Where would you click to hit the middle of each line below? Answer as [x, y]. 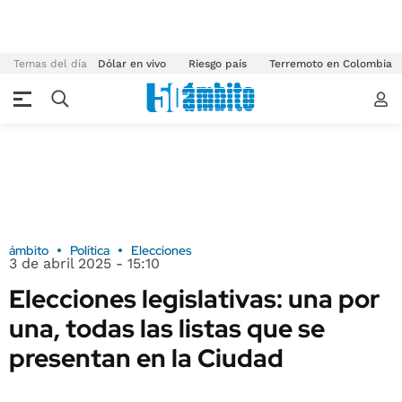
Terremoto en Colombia [331, 64]
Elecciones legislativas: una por [194, 299]
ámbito [29, 250]
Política [90, 250]
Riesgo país [218, 64]
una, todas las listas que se [167, 328]
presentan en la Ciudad [146, 358]
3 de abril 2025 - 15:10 [84, 263]
